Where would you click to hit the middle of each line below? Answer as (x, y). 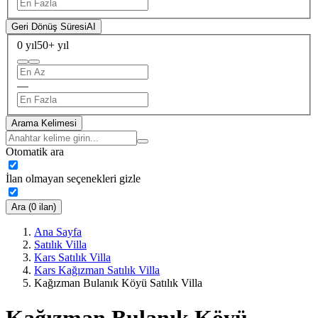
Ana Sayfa (58, 232)
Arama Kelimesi (44, 124)
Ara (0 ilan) (34, 207)
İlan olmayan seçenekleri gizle (73, 179)
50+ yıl (53, 45)
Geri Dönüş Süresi (49, 26)
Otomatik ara (35, 152)
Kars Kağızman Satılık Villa (97, 270)
